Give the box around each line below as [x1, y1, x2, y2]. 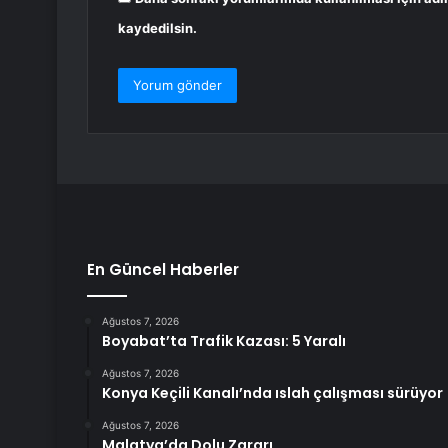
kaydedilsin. [118, 20, 197, 37]
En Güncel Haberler [87, 259, 239, 281]
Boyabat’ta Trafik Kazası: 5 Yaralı [102, 331, 346, 352]
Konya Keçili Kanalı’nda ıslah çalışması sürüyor [102, 383, 443, 404]
